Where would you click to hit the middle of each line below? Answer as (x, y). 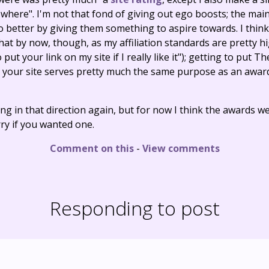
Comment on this (92, 149)
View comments (181, 149)
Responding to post (134, 208)
